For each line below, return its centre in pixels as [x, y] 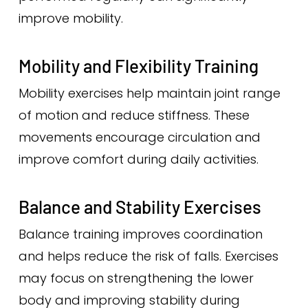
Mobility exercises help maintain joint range [149, 93]
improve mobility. [70, 18]
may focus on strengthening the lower [136, 278]
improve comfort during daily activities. [138, 159]
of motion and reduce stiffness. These [134, 115]
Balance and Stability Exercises [140, 207]
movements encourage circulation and [139, 137]
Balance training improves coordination [140, 234]
